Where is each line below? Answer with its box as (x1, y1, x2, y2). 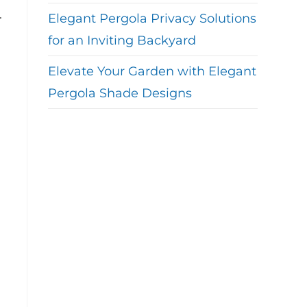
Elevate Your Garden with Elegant (48, 64, 256, 79)
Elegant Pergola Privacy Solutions (48, 11, 256, 26)
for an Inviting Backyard (48, 33, 196, 48)
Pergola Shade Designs (48, 86, 192, 101)
